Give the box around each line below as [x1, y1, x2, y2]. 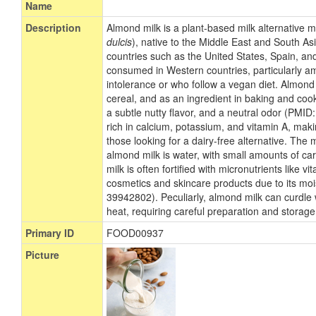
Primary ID [25, 226, 74, 240]
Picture [25, 248, 59, 262]
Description [25, 20, 81, 35]
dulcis [107, 35, 132, 49]
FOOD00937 [107, 226, 164, 240]
